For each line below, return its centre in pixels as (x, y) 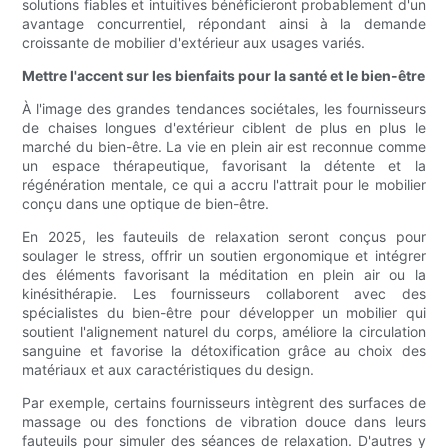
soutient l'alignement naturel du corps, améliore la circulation (224, 332)
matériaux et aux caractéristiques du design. (168, 370)
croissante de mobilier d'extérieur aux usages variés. (194, 43)
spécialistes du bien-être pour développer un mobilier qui (224, 313)
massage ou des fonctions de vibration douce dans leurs (224, 422)
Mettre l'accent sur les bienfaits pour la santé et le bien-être (224, 76)
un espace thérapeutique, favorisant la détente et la (224, 166)
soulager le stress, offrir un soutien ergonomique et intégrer (224, 256)
